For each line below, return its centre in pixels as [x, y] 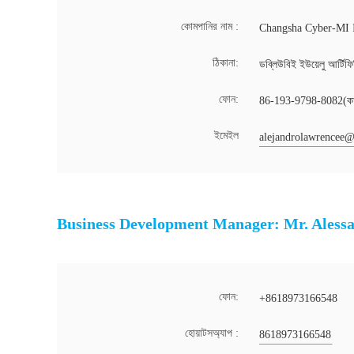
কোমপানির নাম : [210, 26]
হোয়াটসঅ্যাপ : [212, 333]
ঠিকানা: [226, 63]
